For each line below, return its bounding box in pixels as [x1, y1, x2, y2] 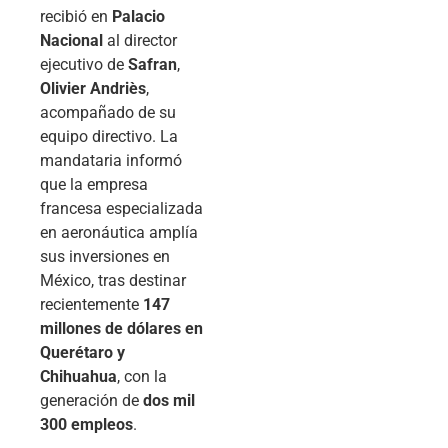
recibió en [40, 6, 112, 26]
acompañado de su [40, 102, 176, 122]
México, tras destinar [40, 270, 186, 290]
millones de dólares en [40, 318, 203, 338]
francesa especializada [40, 198, 203, 218]
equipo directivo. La [40, 126, 178, 146]
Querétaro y [40, 342, 125, 362]
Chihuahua [40, 366, 117, 386]
